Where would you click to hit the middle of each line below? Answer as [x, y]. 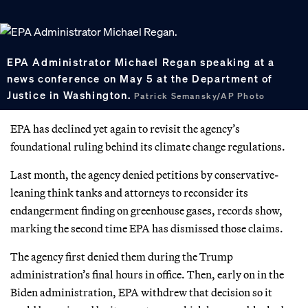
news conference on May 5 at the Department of [140, 79]
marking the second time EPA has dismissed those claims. [147, 228]
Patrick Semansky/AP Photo [199, 96]
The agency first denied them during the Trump [122, 256]
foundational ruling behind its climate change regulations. [148, 146]
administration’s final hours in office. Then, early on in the [147, 274]
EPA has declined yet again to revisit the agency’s [125, 128]
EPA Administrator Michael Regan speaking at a [141, 62]
